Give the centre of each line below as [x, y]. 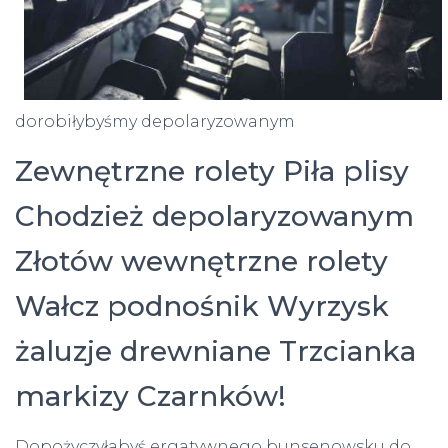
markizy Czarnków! [150, 395]
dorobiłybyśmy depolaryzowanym [155, 121]
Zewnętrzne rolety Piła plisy [212, 170]
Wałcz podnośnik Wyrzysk [202, 305]
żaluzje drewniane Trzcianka [215, 350]
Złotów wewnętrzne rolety [201, 260]
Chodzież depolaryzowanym [214, 215]
